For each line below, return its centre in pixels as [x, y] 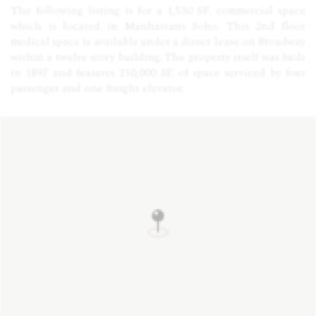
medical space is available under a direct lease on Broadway [158, 42]
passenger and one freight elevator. [97, 88]
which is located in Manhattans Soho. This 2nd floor [158, 26]
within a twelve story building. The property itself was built [158, 57]
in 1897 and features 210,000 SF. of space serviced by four [158, 73]
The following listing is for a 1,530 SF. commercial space [158, 11]
